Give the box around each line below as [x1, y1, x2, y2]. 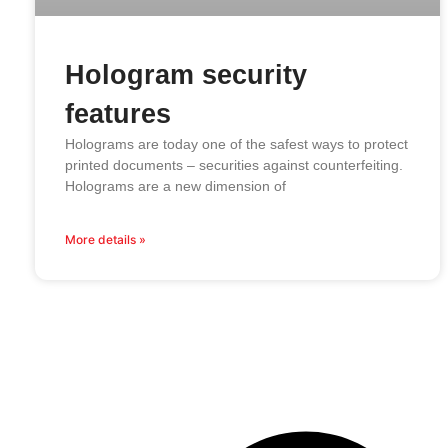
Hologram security [65, 60, 307, 91]
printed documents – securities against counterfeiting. [65, 157, 403, 174]
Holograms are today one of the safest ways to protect [65, 136, 408, 153]
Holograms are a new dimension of [65, 178, 286, 195]
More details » [65, 232, 146, 248]
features [65, 99, 171, 130]
